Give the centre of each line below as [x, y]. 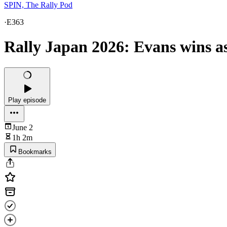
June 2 [23, 127]
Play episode [27, 100]
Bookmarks [35, 152]
